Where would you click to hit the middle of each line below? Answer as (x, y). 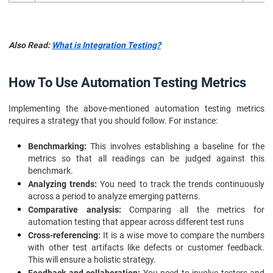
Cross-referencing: (64, 235)
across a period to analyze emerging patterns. (114, 196)
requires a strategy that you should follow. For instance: (113, 121)
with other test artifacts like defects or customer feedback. (146, 247)
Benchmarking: (57, 146)
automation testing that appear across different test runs (136, 222)
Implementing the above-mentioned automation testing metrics (136, 108)
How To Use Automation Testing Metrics (127, 83)
